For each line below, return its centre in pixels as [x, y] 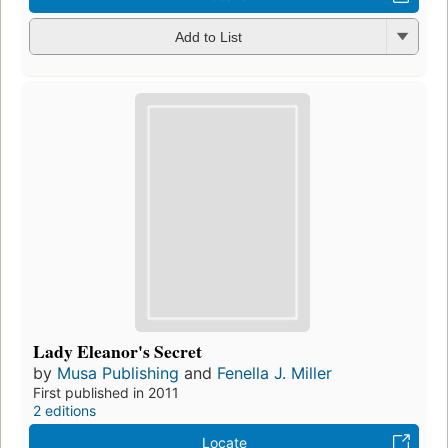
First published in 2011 [106, 393]
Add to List [208, 37]
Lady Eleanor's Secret [117, 351]
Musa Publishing [118, 373]
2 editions [64, 411]
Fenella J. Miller [274, 373]
